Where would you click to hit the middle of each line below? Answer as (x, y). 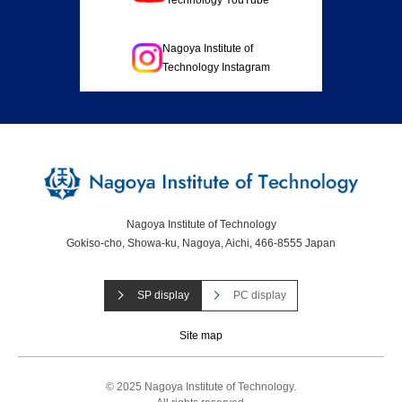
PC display (260, 295)
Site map (201, 336)
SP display (163, 295)
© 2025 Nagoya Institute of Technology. (201, 387)
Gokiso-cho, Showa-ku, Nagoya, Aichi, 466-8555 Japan (201, 243)
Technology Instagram (216, 67)
